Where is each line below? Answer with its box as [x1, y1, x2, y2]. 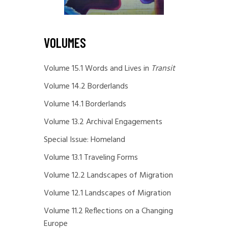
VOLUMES [44, 35, 86, 50]
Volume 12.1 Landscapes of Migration [44, 187, 171, 200]
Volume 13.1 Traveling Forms [44, 151, 138, 164]
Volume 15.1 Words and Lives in [44, 62, 151, 75]
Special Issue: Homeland [44, 133, 125, 147]
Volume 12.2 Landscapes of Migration [44, 169, 173, 182]
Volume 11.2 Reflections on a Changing [44, 205, 173, 218]
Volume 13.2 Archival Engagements [44, 116, 162, 129]
